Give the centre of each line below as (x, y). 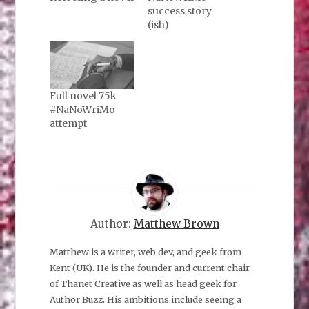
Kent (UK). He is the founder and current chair (149, 267)
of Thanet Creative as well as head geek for (143, 283)
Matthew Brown (176, 224)
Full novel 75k (83, 96)
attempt (68, 123)
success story (180, 11)
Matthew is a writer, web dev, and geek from (145, 251)
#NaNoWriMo (82, 109)
